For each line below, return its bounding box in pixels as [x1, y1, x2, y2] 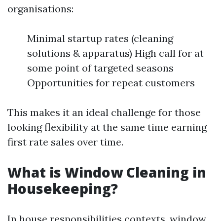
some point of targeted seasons [27, 62, 174, 74]
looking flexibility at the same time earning [7, 121, 207, 133]
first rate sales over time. [7, 136, 123, 148]
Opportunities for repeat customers [27, 76, 195, 89]
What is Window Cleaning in [7, 163, 206, 182]
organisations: [7, 2, 74, 15]
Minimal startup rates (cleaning [27, 32, 173, 44]
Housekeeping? [7, 179, 118, 198]
